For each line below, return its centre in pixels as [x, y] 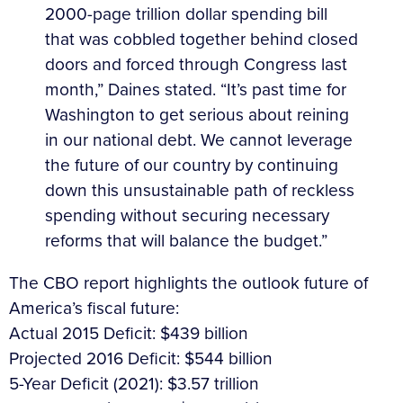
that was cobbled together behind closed [201, 40]
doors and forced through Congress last [196, 65]
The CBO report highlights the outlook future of [188, 283]
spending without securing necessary [187, 216]
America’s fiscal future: [94, 309]
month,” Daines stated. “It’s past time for [196, 90]
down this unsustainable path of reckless [200, 191]
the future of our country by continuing [192, 166]
